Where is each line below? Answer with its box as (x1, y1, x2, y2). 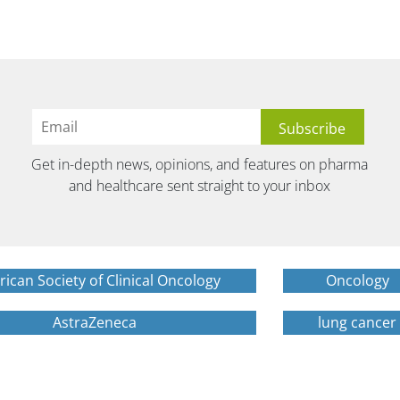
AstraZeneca (53, 312, 137, 332)
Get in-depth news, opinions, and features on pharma (31, 154, 369, 174)
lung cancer (318, 312, 397, 332)
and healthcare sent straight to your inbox (69, 175, 331, 196)
